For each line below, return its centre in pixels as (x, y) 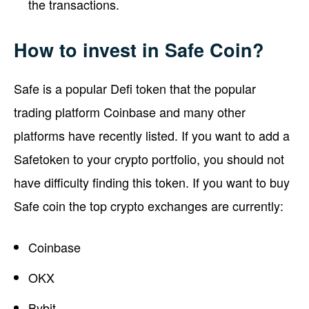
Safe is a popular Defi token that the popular (135, 88)
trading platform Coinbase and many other (130, 111)
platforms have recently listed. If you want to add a (152, 135)
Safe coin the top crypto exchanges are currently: (149, 205)
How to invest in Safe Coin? (139, 49)
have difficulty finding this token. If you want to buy (152, 182)
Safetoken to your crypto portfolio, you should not (149, 158)
